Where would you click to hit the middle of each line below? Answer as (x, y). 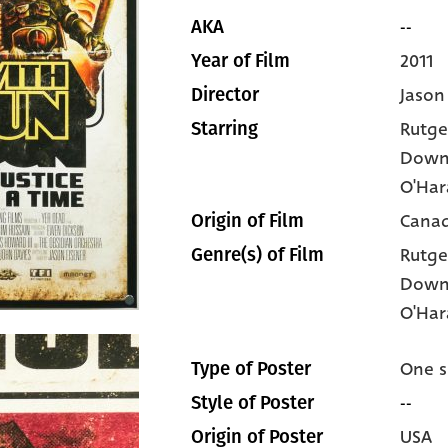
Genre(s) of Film (257, 255)
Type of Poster (251, 369)
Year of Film (240, 61)
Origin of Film (247, 221)
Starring (224, 129)
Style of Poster (252, 403)
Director (225, 95)
